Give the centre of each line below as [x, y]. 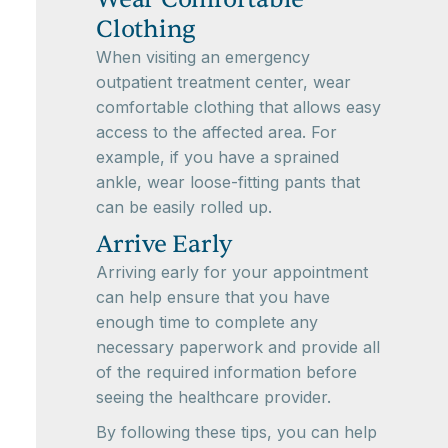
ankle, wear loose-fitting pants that [228, 182]
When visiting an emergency [203, 57]
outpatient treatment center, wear [223, 82]
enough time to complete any [207, 322]
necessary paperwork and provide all [238, 347]
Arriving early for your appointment [232, 272]
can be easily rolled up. [184, 207]
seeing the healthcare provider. [213, 397]
